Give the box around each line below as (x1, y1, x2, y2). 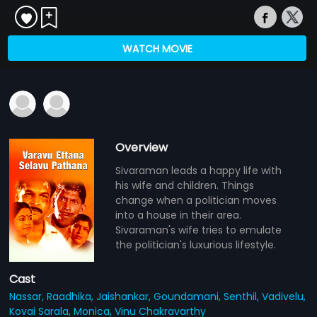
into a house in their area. (115, 207, 242, 222)
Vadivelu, (262, 289, 306, 304)
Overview (115, 139, 168, 156)
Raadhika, (47, 289, 97, 304)
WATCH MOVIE (122, 41, 192, 56)
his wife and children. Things (115, 178, 255, 192)
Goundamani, (154, 289, 224, 304)
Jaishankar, (96, 289, 154, 304)
